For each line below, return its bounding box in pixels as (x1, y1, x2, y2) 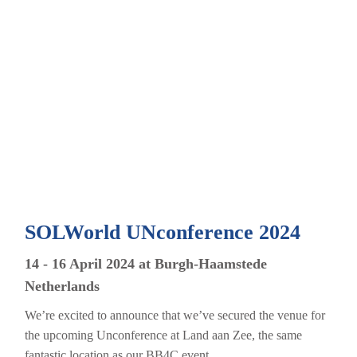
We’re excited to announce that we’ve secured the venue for (24, 308, 325, 322)
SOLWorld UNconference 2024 (24, 220, 300, 244)
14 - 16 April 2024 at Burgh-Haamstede (24, 255, 267, 272)
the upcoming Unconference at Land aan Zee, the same (24, 328, 302, 342)
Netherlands (24, 277, 100, 294)
